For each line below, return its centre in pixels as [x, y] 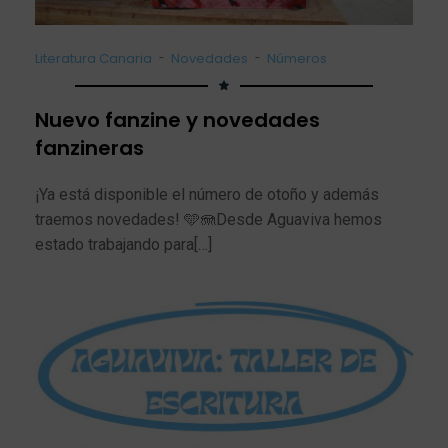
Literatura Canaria [93, 58]
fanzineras [89, 148]
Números [297, 58]
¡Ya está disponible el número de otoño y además [207, 194]
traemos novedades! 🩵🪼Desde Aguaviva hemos [208, 219]
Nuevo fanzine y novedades [177, 120]
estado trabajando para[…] [123, 244]
